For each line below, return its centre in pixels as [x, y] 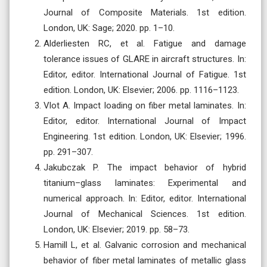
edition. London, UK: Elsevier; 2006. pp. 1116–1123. [141, 90]
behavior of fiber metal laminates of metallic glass [145, 260]
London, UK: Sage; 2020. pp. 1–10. [109, 28]
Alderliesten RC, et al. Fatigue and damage [145, 43]
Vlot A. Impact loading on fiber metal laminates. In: [145, 105]
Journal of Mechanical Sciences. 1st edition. [145, 214]
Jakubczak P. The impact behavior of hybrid [145, 167]
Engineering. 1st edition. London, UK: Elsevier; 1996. [145, 136]
